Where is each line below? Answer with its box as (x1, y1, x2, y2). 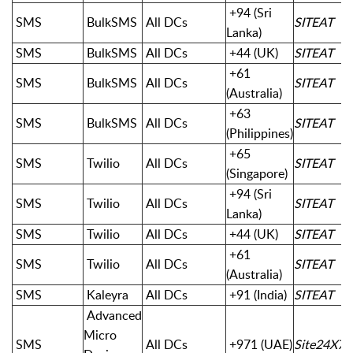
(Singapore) (226, 164, 288, 182)
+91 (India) (226, 285, 287, 303)
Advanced (84, 306, 142, 324)
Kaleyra (84, 285, 128, 303)
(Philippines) (226, 124, 293, 142)
